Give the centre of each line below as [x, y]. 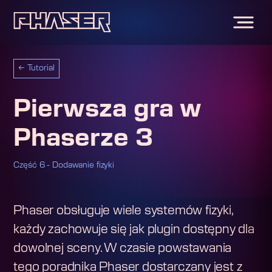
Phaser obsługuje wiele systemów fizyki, [123, 210]
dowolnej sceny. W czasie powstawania [123, 248]
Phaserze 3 [83, 138]
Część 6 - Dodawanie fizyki [64, 165]
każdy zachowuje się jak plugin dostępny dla [134, 229]
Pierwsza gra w [107, 109]
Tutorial [41, 68]
